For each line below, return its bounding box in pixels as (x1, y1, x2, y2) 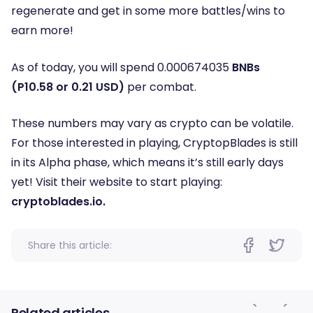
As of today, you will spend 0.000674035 (11, 59, 229, 75)
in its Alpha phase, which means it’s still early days (11, 154, 284, 170)
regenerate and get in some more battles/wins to (11, 3, 285, 20)
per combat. (127, 78, 196, 95)
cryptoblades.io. (11, 193, 105, 210)
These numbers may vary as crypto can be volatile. (11, 115, 293, 131)
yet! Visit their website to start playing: (11, 173, 222, 190)
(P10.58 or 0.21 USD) (11, 78, 127, 95)
